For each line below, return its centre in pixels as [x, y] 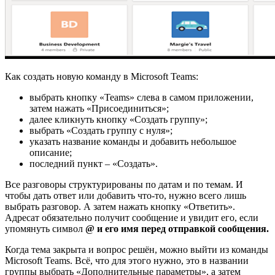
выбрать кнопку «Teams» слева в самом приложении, [141, 97]
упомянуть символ [45, 228]
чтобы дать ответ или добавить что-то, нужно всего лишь [126, 195]
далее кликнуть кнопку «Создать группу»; [118, 119]
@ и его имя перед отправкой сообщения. [177, 228]
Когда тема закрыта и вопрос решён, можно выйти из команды [137, 249]
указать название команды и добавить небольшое [133, 141]
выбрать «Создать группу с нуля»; [101, 130]
